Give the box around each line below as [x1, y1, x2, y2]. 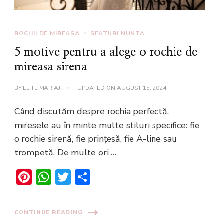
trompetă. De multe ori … [14, 146, 116, 158]
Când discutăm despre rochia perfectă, [14, 105, 169, 117]
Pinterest [32, 166, 97, 187]
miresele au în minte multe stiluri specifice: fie [14, 119, 199, 131]
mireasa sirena [14, 61, 87, 73]
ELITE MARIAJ [23, 84, 60, 92]
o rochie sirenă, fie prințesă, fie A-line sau [14, 132, 177, 145]
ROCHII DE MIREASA [14, 29, 80, 37]
